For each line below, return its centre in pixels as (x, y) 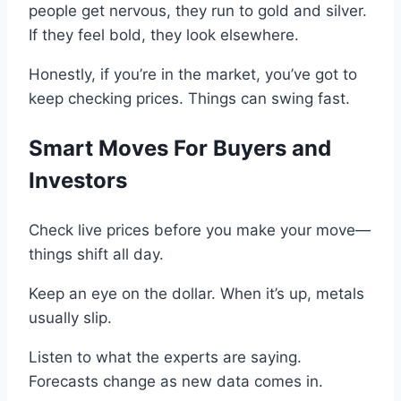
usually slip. (70, 317)
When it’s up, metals (290, 293)
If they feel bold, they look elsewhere (162, 34)
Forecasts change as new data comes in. (176, 381)
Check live (68, 230)
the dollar (178, 293)
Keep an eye (73, 293)
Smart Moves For (118, 148)
